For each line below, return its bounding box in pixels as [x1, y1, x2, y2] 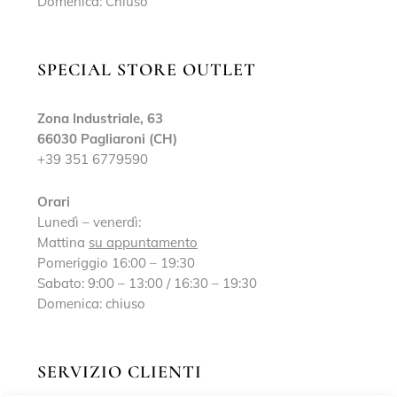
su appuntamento [89, 234, 198, 252]
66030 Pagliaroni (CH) [37, 130, 177, 148]
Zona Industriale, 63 [37, 110, 163, 128]
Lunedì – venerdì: [37, 214, 141, 231]
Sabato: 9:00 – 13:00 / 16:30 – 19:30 [37, 275, 257, 292]
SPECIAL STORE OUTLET [37, 59, 256, 82]
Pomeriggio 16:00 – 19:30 [37, 254, 195, 272]
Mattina [37, 234, 89, 252]
